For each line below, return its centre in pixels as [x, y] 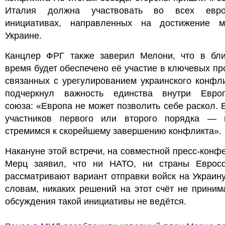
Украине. [23, 36]
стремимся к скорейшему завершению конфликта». [113, 131]
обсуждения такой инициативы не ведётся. [96, 201]
